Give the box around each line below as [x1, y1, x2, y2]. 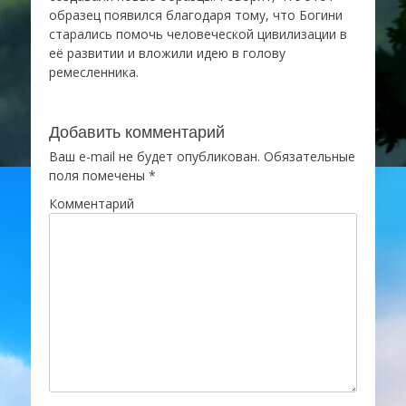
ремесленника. [49, 63, 139, 81]
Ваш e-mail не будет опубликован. [49, 148, 260, 165]
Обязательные [260, 148, 355, 165]
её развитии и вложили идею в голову [49, 44, 285, 62]
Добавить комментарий [49, 122, 225, 141]
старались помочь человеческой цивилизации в [49, 25, 347, 43]
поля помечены [49, 167, 149, 184]
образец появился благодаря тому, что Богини [49, 6, 343, 24]
